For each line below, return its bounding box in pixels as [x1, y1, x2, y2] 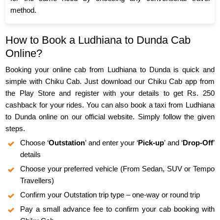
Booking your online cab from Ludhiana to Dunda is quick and [5, 65, 215, 74]
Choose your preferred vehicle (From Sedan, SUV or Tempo [20, 165, 215, 173]
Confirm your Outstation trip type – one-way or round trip [20, 191, 200, 199]
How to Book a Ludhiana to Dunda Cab [5, 34, 191, 47]
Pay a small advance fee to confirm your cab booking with [20, 205, 215, 214]
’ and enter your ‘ [85, 138, 138, 147]
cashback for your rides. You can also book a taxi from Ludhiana [5, 101, 215, 110]
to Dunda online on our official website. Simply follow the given [5, 112, 215, 121]
